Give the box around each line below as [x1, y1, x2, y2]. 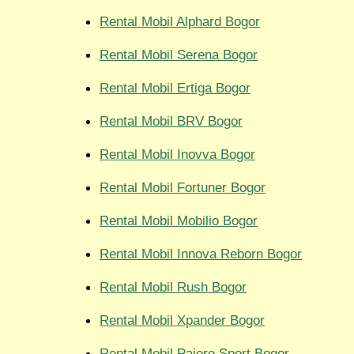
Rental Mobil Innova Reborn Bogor [100, 246, 302, 262]
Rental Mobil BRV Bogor [100, 113, 243, 130]
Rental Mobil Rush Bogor [100, 279, 247, 296]
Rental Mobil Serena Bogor [100, 47, 258, 63]
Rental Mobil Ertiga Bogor [100, 80, 250, 96]
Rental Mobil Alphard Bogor [100, 13, 260, 30]
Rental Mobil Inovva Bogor [100, 146, 255, 163]
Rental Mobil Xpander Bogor [100, 312, 265, 329]
